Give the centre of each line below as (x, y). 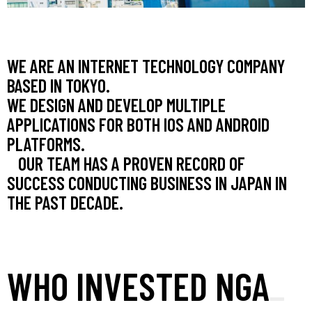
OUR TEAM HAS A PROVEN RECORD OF (126, 163)
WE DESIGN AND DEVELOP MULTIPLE (116, 104)
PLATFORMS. (46, 143)
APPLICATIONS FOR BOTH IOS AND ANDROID (138, 124)
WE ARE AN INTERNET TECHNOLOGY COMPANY (146, 65)
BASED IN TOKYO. (71, 85)
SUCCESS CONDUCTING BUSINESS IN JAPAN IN (147, 182)
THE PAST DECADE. (65, 202)
